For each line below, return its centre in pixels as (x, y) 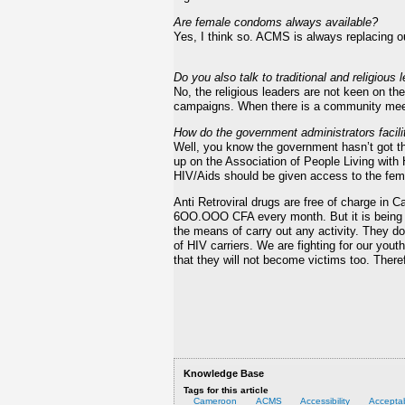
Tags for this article (226, 390)
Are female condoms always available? (276, 22)
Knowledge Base (224, 374)
